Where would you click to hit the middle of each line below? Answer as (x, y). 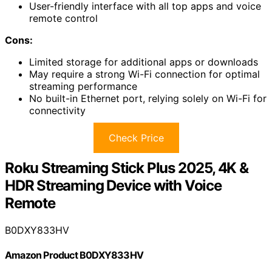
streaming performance (83, 87)
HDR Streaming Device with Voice (113, 186)
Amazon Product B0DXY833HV (74, 255)
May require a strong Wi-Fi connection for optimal (144, 74)
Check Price (136, 138)
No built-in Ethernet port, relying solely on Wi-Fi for (148, 99)
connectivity (57, 111)
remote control (63, 19)
